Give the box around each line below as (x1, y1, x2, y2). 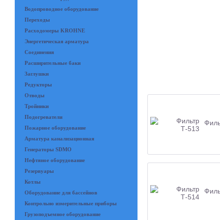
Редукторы (25, 82, 52, 87)
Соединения (25, 49, 54, 55)
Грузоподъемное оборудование (25, 211, 101, 217)
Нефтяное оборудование (25, 157, 85, 163)
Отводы (25, 92, 45, 98)
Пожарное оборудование (25, 125, 86, 131)
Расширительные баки (25, 60, 81, 66)
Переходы (25, 17, 50, 23)
